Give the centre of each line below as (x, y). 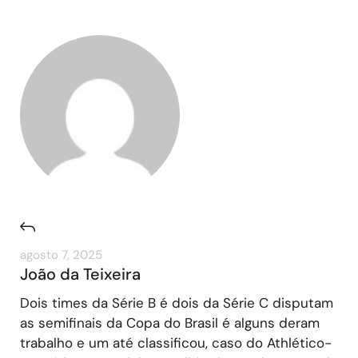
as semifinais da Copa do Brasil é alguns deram (170, 322)
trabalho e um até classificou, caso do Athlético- (176, 342)
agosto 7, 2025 (61, 255)
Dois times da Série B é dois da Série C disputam (177, 302)
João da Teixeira (80, 274)
